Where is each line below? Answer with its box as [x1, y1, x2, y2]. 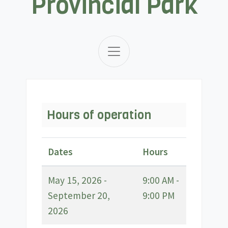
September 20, [47, 189, 110, 202]
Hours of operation [46, 107, 151, 123]
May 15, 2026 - [47, 174, 107, 186]
